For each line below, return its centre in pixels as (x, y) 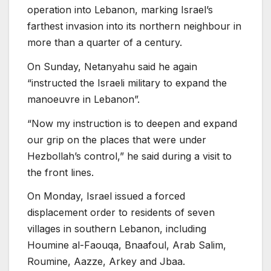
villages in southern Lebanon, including (117, 229)
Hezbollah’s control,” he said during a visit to (129, 156)
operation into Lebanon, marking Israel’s (120, 9)
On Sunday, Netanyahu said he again (112, 66)
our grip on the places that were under (117, 139)
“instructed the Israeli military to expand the (127, 83)
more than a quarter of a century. (105, 42)
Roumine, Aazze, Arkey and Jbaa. (106, 262)
